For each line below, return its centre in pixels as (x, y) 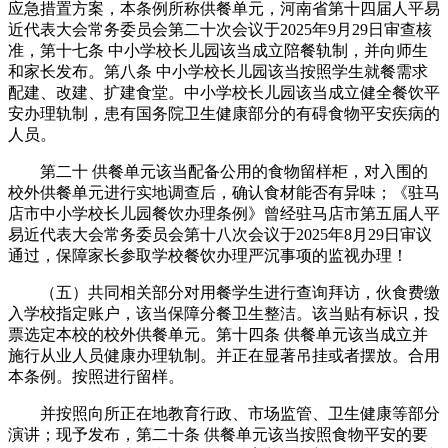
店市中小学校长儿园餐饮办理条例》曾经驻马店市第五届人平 (224, 213)
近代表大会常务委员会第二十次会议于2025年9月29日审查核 (220, 29)
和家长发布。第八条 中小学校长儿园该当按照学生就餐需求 (218, 71)
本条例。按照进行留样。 (96, 376)
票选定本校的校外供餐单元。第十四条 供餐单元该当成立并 (218, 334)
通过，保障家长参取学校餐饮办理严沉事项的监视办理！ (208, 255)
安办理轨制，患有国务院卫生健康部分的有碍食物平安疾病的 (224, 113)
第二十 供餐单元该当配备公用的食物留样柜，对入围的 (218, 171)
